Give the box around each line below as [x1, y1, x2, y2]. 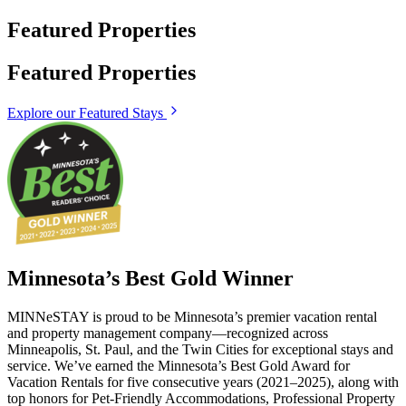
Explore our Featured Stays [7, 104, 163, 121]
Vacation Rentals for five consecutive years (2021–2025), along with [7, 373, 399, 390]
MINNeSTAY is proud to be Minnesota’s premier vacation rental [7, 308, 377, 324]
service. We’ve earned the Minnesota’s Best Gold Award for [7, 357, 350, 373]
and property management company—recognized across [7, 324, 328, 341]
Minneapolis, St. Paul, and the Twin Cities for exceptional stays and [7, 341, 393, 357]
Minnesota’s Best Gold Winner [7, 266, 294, 290]
